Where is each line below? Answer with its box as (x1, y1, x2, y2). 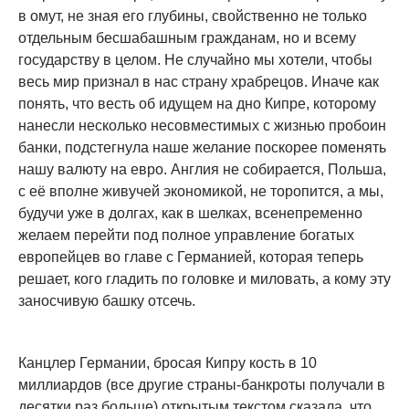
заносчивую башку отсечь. (18, 293, 195, 309)
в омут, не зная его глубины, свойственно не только (18, 8, 367, 25)
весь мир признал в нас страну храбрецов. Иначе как (18, 74, 379, 90)
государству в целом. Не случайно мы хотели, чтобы (18, 52, 372, 68)
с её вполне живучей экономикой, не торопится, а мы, (18, 184, 383, 200)
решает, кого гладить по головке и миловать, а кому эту (18, 271, 391, 288)
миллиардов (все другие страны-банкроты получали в (18, 377, 385, 393)
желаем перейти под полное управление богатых (18, 227, 354, 244)
